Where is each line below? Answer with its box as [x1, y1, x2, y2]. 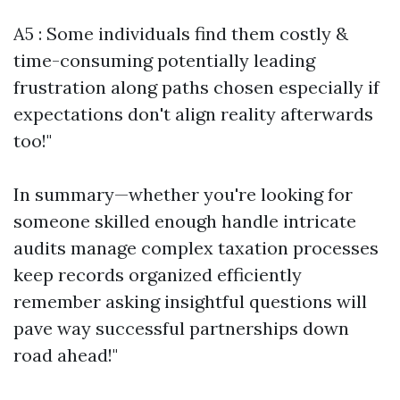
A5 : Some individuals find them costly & [13, 22, 348, 45]
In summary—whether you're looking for [13, 183, 353, 205]
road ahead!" [13, 344, 118, 366]
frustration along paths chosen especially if [13, 76, 379, 98]
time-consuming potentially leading [13, 49, 315, 71]
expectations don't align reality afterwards [13, 103, 373, 125]
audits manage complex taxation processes [13, 237, 379, 259]
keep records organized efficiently [13, 263, 302, 286]
